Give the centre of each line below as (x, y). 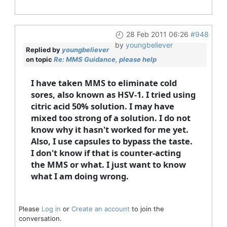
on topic (40, 59)
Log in (51, 209)
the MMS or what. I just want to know (108, 164)
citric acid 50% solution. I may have (102, 106)
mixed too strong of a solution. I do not (110, 118)
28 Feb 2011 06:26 (157, 34)
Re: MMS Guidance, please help (105, 59)
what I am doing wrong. (80, 176)
